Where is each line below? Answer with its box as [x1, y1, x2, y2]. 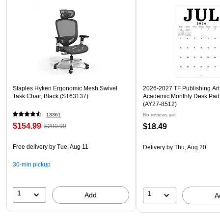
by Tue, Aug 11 [48, 143, 88, 150]
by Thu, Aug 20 [165, 143, 207, 151]
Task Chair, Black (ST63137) [13, 92, 88, 100]
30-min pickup [13, 161, 51, 168]
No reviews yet [143, 111, 176, 117]
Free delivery [13, 143, 48, 150]
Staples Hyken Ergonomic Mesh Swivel [13, 84, 117, 92]
